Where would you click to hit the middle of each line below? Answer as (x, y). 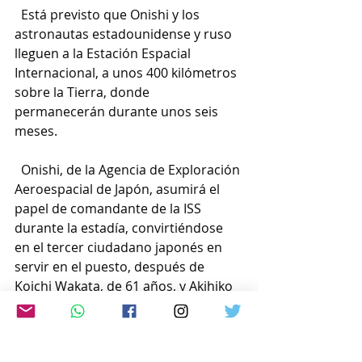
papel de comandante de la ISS (109, 208)
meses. (36, 131)
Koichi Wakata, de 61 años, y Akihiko (125, 286)
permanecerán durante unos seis (118, 112)
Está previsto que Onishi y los (109, 15)
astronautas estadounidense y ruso (125, 34)
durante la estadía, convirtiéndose (120, 228)
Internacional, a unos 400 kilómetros (127, 73)
